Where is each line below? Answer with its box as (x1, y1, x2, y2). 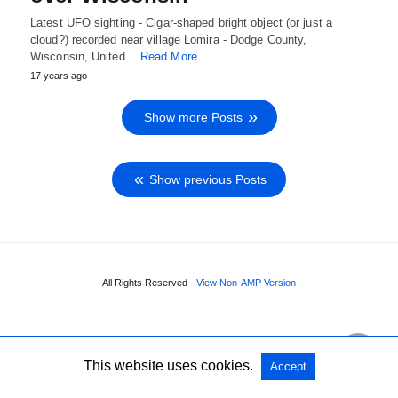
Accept (269, 360, 306, 373)
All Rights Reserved (102, 276, 187, 288)
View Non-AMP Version (196, 276, 296, 288)
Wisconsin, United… (30, 49, 140, 63)
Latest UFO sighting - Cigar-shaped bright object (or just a (30, 15, 332, 29)
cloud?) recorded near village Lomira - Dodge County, (30, 32, 307, 46)
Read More (139, 49, 197, 63)
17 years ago (30, 69, 87, 81)
